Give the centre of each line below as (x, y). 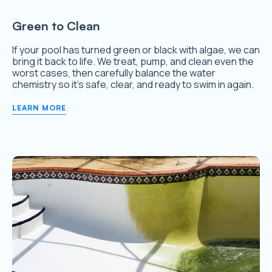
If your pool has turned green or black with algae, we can (136, 50)
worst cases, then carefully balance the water (114, 73)
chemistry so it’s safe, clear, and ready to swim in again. (133, 85)
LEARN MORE (39, 108)
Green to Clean (56, 26)
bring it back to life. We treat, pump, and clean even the (133, 62)
